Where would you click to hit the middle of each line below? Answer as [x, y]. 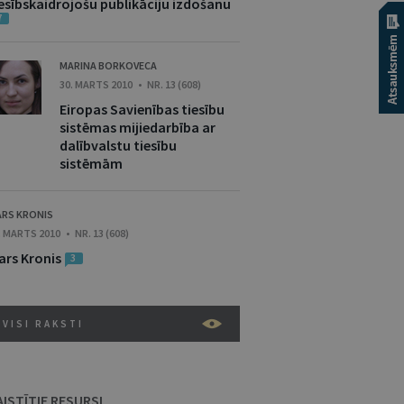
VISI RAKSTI [43, 324]
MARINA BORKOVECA [108, 65]
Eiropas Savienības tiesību [142, 109]
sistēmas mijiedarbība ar [138, 127]
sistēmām [91, 163]
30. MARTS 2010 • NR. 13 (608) [130, 84]
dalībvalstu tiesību [118, 145]
